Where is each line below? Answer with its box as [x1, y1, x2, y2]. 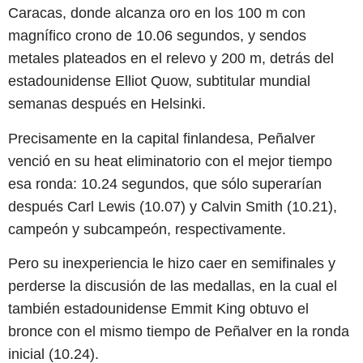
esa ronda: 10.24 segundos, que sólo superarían [8, 175, 322, 192]
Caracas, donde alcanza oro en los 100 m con [8, 5, 305, 22]
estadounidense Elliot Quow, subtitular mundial [8, 73, 310, 90]
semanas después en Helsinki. [8, 96, 206, 113]
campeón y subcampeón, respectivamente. [8, 220, 286, 237]
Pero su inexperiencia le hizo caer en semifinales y [8, 255, 335, 272]
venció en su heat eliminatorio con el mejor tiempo [8, 152, 332, 169]
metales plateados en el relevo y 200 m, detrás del [8, 50, 334, 67]
